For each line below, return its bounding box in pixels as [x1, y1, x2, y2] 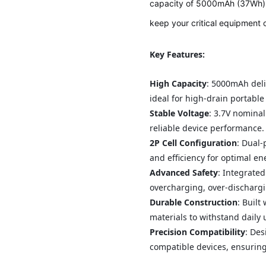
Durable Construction [150, 197, 238, 208]
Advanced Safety [150, 167, 218, 179]
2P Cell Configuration [150, 137, 237, 149]
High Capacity [150, 78, 207, 90]
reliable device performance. [150, 122, 265, 134]
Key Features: [150, 49, 205, 61]
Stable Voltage [150, 107, 210, 119]
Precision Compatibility [150, 226, 246, 238]
